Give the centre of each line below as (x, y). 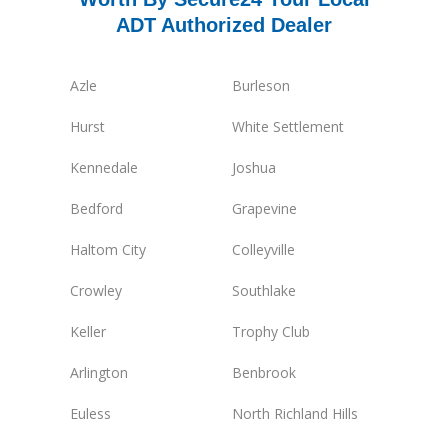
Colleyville (263, 250)
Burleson (260, 86)
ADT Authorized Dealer (224, 25)
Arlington (99, 373)
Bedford (96, 209)
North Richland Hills (294, 414)
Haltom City (108, 250)
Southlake (263, 291)
